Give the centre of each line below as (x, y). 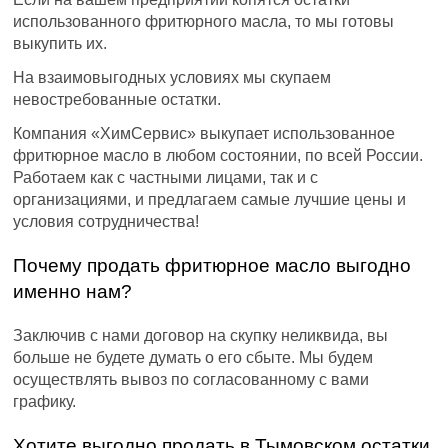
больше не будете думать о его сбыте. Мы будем (193, 358)
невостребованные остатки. (117, 100)
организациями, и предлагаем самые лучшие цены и (210, 200)
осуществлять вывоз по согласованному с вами (191, 380)
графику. (45, 402)
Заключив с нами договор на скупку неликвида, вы (201, 336)
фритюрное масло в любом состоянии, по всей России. (218, 156)
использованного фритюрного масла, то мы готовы (204, 22)
